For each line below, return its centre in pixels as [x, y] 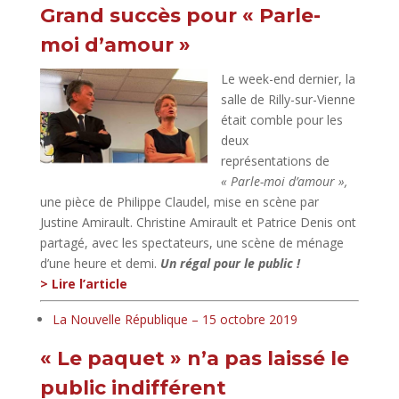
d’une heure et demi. [100, 263]
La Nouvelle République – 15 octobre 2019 [175, 319]
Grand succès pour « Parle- [180, 15]
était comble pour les [281, 119]
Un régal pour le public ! [230, 263]
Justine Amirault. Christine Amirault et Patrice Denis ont [198, 222]
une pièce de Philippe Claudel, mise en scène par [179, 201]
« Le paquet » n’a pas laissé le [194, 358]
